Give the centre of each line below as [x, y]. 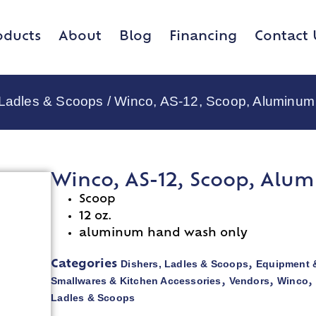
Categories [84, 265]
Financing [203, 37]
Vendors [249, 281]
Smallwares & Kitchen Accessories [136, 281]
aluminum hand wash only [164, 234]
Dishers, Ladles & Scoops [185, 264]
